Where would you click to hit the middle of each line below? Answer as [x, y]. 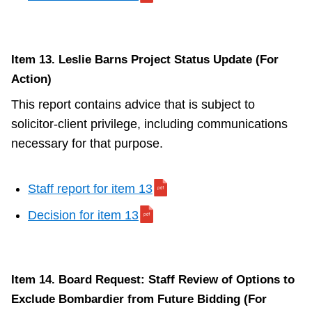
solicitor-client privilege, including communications [149, 124]
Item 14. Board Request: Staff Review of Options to [153, 280]
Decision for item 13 [83, 216]
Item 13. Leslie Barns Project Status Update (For [145, 60]
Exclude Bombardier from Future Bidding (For [139, 299]
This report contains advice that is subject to [133, 105]
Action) [31, 79]
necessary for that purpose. [87, 144]
